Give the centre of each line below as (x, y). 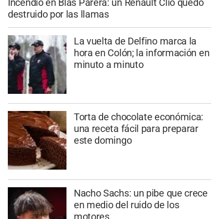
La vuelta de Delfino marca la (135, 41)
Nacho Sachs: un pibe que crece (141, 193)
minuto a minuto (109, 64)
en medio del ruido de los (126, 205)
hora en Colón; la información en (142, 53)
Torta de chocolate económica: (139, 117)
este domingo (103, 141)
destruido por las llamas (58, 14)
